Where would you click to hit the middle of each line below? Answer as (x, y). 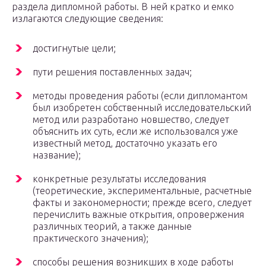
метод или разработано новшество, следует (131, 120)
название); (57, 155)
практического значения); (91, 238)
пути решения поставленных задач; (112, 72)
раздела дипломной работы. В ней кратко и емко (123, 7)
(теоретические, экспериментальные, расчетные (142, 191)
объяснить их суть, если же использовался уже (135, 132)
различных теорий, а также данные (112, 227)
